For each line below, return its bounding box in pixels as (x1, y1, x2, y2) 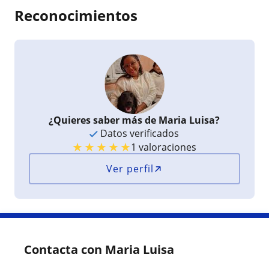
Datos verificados (98, 127, 180, 140)
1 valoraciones (131, 141, 197, 154)
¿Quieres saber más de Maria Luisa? (49, 113, 220, 127)
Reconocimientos (14, 5, 138, 25)
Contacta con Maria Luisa (24, 241, 174, 258)
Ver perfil (106, 162, 154, 175)
